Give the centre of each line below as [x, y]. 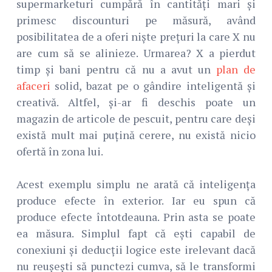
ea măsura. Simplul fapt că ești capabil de [136, 233]
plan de [236, 70]
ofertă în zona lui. [60, 151]
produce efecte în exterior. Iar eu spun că [136, 201]
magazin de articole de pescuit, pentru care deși [136, 119]
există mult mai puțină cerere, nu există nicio [136, 135]
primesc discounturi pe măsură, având [136, 20]
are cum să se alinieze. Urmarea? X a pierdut [136, 53]
